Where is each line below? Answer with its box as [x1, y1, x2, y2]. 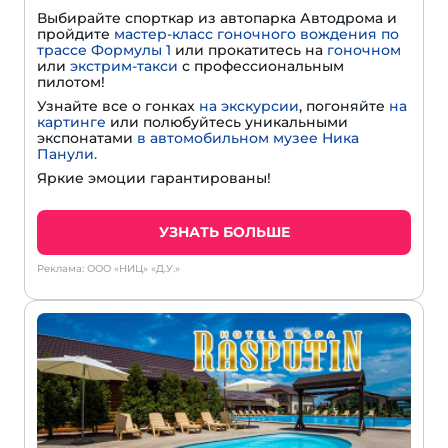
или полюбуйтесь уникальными [106, 113, 348, 132]
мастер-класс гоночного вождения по [114, 25, 399, 44]
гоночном [327, 41, 401, 60]
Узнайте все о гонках [37, 97, 199, 116]
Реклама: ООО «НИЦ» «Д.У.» [37, 262, 180, 276]
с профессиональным [178, 57, 344, 76]
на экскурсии [199, 97, 299, 116]
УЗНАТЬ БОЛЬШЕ [158, 223, 290, 242]
